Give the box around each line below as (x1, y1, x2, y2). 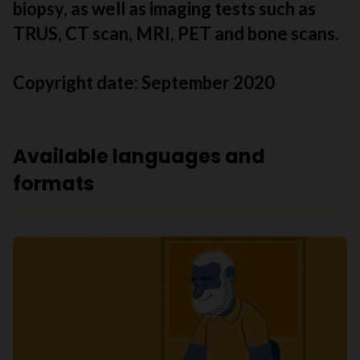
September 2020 (141, 72, 275, 93)
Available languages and (13, 143, 265, 170)
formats (13, 170, 94, 197)
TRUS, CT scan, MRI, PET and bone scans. (13, 22, 339, 44)
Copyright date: (13, 72, 141, 93)
